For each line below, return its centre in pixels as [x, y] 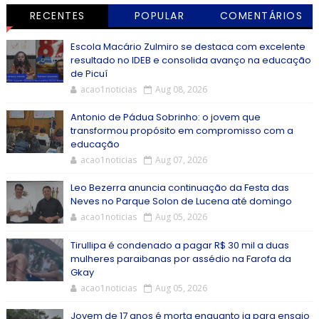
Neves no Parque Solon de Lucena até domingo [181, 201]
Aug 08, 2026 [181, 89]
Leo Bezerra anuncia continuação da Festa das [179, 188]
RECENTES [57, 16]
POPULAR [159, 16]
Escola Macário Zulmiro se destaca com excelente [188, 47]
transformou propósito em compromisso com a [182, 131]
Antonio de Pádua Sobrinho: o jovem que [165, 117]
